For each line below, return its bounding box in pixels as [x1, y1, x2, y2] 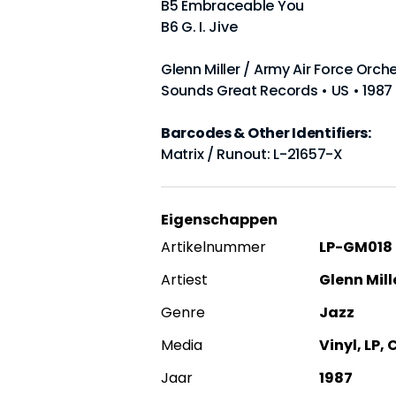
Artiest [161, 270, 208, 290]
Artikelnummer [161, 237, 266, 257]
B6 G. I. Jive [161, 17, 238, 37]
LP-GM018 [318, 237, 392, 257]
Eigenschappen [161, 209, 278, 230]
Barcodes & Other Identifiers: [161, 123, 371, 143]
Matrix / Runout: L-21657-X [161, 144, 343, 164]
